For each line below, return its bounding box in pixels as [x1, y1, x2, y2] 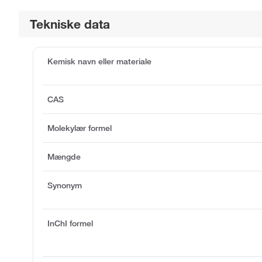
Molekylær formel [47, 123, 112, 134]
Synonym [47, 180, 82, 191]
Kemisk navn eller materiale [47, 56, 151, 67]
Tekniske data [30, 16, 111, 32]
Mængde [47, 151, 81, 163]
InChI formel [47, 218, 93, 229]
